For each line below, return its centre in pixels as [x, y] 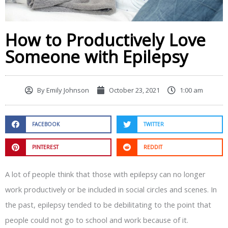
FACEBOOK [46, 124]
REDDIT [153, 147]
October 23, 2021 [134, 90]
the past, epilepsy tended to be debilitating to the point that [108, 204]
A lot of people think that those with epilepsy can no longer [105, 174]
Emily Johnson [67, 90]
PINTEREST [45, 147]
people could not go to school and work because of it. [97, 220]
